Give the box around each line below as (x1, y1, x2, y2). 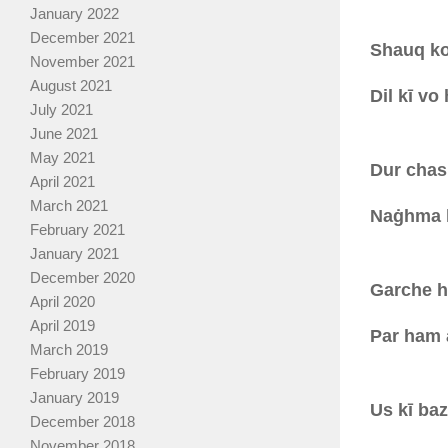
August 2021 (30, 77, 112, 95)
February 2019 (30, 365, 125, 383)
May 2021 (30, 149, 95, 167)
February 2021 (30, 221, 125, 239)
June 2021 (30, 125, 98, 143)
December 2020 (30, 269, 135, 287)
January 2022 (30, 5, 119, 23)
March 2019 (30, 341, 108, 359)
